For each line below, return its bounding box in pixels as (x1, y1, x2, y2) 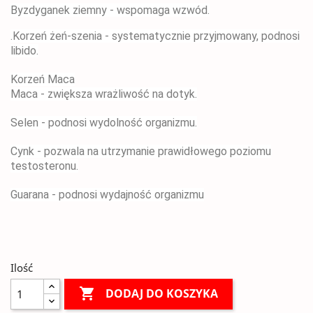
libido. (10, 44, 38, 57)
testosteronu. (10, 159, 78, 173)
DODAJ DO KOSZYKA (105, 286, 219, 302)
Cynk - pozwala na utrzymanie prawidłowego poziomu (10, 145, 271, 158)
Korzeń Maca (10, 73, 75, 86)
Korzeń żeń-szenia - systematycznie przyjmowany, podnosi (13, 29, 300, 43)
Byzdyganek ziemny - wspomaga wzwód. (10, 3, 210, 17)
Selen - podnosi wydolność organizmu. (10, 116, 197, 129)
